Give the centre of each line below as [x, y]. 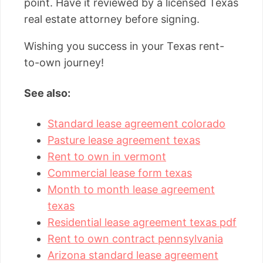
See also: [47, 93]
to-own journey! [64, 63]
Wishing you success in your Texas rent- [124, 46]
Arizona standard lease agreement [133, 255]
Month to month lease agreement [131, 189]
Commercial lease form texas [120, 173]
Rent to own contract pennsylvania [135, 238]
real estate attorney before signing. [112, 19]
